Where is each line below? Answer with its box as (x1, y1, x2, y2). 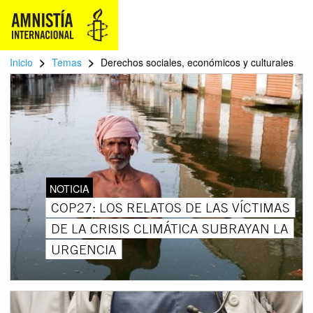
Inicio (10, 55, 33, 69)
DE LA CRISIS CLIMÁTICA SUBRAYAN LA (50, 219, 289, 237)
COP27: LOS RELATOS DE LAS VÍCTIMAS (50, 198, 290, 216)
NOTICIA (49, 180, 89, 196)
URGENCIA (50, 240, 117, 258)
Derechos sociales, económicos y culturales (101, 55, 293, 69)
